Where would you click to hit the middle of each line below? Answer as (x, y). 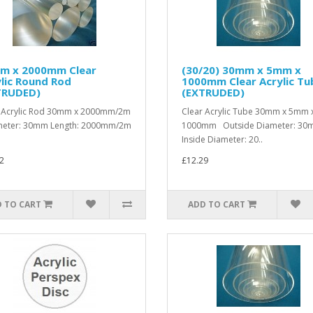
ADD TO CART (217, 204)
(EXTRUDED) (213, 92)
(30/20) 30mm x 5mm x (241, 70)
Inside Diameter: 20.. (222, 139)
